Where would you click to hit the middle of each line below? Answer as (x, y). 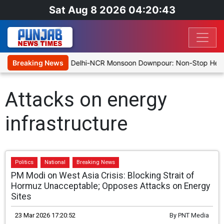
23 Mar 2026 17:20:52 (45, 215)
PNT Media (193, 215)
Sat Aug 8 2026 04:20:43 (112, 10)
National (55, 162)
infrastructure (66, 124)
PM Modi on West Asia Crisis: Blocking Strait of (103, 176)
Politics (24, 162)
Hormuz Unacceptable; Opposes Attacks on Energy (111, 186)
